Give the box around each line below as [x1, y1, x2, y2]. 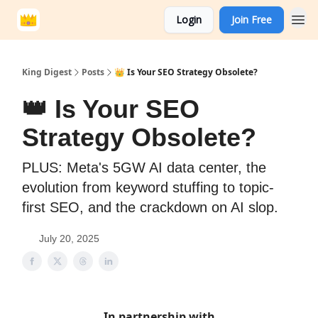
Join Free [231, 13, 272, 26]
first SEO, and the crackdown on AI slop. [22, 199, 278, 215]
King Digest [22, 66, 72, 78]
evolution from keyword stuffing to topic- [22, 180, 274, 195]
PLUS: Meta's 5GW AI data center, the [22, 160, 266, 175]
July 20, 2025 [39, 233, 99, 244]
